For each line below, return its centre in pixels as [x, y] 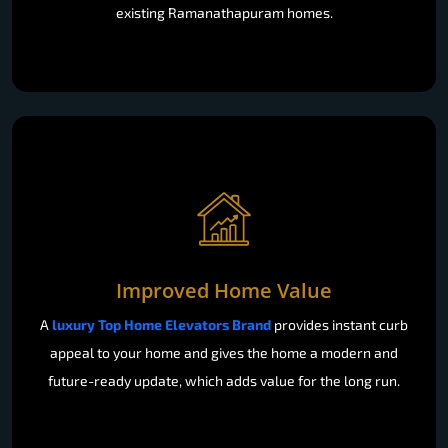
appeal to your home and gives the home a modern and [224, 352]
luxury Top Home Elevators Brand [161, 324]
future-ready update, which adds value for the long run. [224, 380]
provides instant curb [339, 324]
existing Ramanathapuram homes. [224, 12]
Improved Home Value [224, 290]
